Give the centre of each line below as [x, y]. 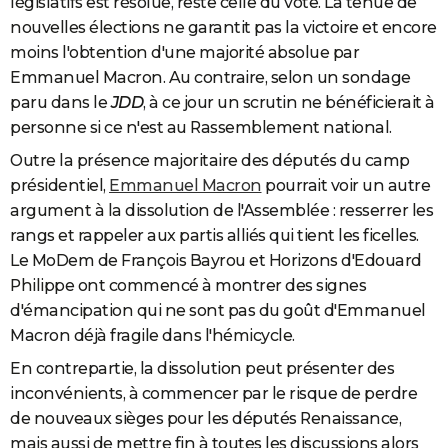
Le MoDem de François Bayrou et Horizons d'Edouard [216, 260]
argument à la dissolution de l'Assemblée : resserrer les [221, 210]
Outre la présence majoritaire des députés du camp [210, 160]
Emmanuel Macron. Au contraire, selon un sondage [210, 77]
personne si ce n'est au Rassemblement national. [201, 127]
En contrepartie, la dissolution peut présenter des [202, 368]
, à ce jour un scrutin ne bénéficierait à [289, 102]
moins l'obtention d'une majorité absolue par [184, 52]
